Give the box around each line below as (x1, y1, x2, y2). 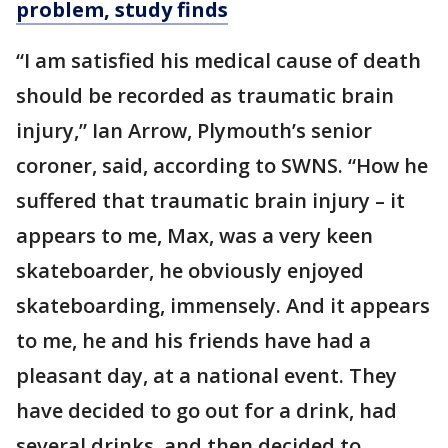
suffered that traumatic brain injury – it (16, 187, 405, 215)
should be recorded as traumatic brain (16, 82, 394, 110)
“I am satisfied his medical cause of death (16, 47, 421, 75)
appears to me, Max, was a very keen (16, 222, 373, 250)
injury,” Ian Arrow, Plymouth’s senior (16, 117, 372, 145)
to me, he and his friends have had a (16, 327, 371, 355)
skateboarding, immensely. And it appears (16, 292, 430, 320)
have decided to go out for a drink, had (16, 397, 397, 425)
